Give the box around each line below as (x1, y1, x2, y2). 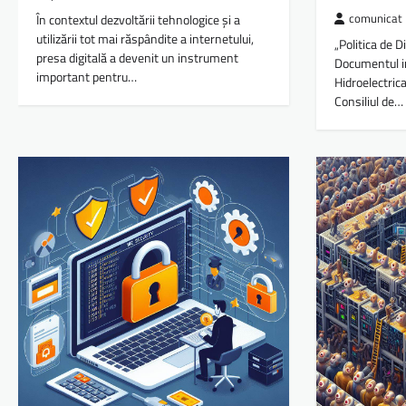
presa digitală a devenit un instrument (36, 48, 238, 69)
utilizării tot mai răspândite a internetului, (36, 29, 254, 50)
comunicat (349, 10, 403, 28)
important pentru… (36, 67, 137, 88)
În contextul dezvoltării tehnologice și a (36, 10, 240, 31)
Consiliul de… (334, 92, 404, 112)
